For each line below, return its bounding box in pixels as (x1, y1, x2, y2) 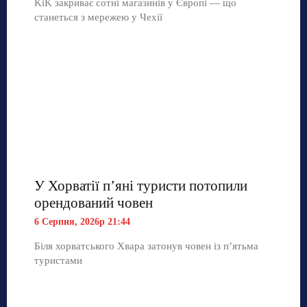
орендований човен (34, 195, 153, 212)
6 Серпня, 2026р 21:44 (34, 217, 130, 228)
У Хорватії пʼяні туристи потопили (34, 177, 247, 195)
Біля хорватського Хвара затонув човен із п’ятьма (34, 241, 258, 252)
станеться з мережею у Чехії (34, 12, 162, 23)
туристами (34, 255, 82, 267)
